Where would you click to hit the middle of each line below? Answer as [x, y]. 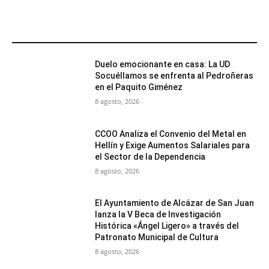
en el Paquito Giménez [139, 87]
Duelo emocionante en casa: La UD [163, 65]
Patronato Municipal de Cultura [157, 237]
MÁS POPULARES [53, 35]
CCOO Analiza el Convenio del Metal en [171, 134]
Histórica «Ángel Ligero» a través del [167, 226]
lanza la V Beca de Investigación [158, 215]
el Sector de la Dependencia [150, 156]
